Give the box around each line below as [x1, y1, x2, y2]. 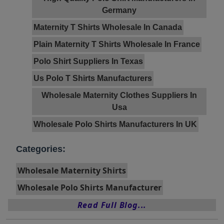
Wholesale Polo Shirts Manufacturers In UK [33, 120, 197, 129]
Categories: [16, 144, 65, 154]
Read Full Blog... [77, 199, 147, 211]
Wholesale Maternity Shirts [17, 165, 126, 176]
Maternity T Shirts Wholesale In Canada [33, 23, 182, 32]
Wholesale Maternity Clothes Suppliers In [41, 91, 197, 100]
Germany [102, 6, 136, 15]
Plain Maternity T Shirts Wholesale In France [33, 40, 200, 49]
